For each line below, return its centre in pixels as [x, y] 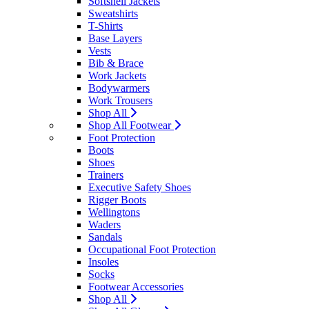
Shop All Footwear [131, 125]
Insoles [103, 262]
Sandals [105, 237]
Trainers [106, 175]
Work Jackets [117, 76]
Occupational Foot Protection [152, 249]
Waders [104, 225]
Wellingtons [114, 212]
